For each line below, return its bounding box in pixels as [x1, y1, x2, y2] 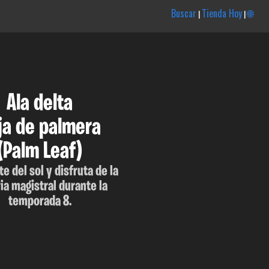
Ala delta [7, 91, 73, 116]
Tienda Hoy [201, 6, 242, 20]
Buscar [171, 6, 196, 20]
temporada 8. [8, 193, 71, 209]
